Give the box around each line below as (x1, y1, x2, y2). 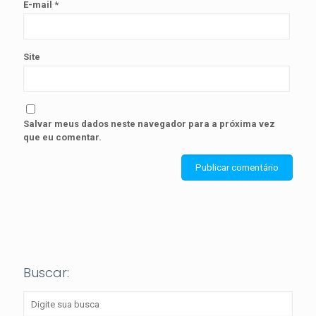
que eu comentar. (23, 131, 102, 142)
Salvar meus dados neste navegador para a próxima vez (23, 118, 275, 129)
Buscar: (23, 263, 69, 281)
